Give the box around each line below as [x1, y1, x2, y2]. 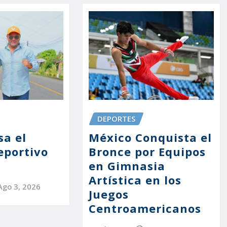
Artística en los [88, 172, 181, 187]
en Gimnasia [88, 158, 165, 173]
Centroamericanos [88, 200, 201, 216]
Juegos [88, 186, 129, 202]
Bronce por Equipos [88, 143, 206, 159]
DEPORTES [97, 113, 135, 124]
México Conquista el [88, 129, 212, 145]
